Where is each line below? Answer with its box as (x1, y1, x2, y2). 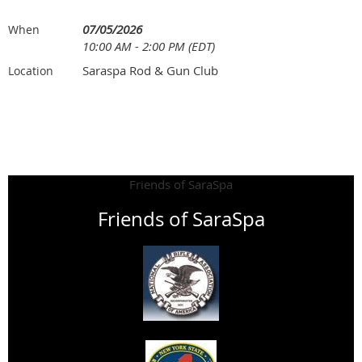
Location (8, 62, 53, 78)
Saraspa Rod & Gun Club (82, 61, 218, 78)
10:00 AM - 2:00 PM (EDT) (82, 37, 215, 54)
